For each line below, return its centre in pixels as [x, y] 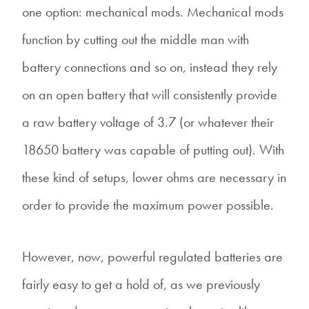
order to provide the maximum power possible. [148, 205]
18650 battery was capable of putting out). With [153, 149]
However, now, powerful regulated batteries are [152, 256]
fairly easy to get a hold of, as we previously [141, 284]
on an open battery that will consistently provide [150, 94]
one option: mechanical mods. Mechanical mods [153, 11]
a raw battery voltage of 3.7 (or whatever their [148, 122]
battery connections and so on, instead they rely [150, 67]
